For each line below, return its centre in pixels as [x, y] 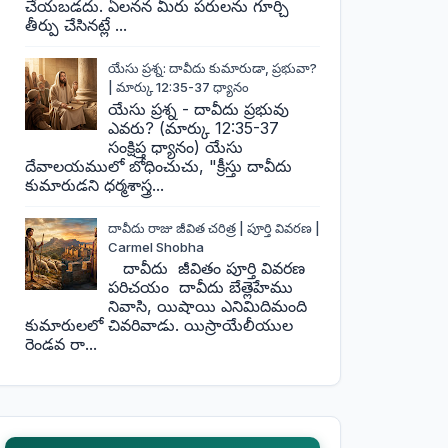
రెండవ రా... [61, 344]
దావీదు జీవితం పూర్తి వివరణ [208, 268]
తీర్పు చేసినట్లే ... [76, 25]
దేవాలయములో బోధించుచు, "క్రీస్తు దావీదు [159, 165]
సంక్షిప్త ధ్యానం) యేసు [175, 146]
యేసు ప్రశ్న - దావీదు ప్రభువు [198, 108]
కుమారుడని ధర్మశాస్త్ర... [95, 184]
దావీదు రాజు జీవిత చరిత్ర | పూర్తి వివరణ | [213, 228]
